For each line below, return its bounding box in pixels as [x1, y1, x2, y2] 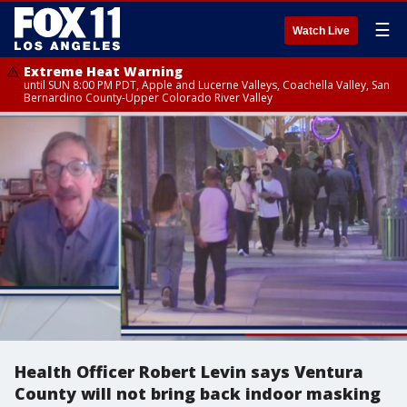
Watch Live [293, 25, 350, 37]
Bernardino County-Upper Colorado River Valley [24, 90, 273, 105]
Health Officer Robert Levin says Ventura [15, 361, 363, 382]
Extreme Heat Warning [24, 63, 183, 80]
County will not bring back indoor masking [15, 382, 381, 404]
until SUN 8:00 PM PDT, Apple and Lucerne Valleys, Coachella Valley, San [24, 77, 390, 93]
